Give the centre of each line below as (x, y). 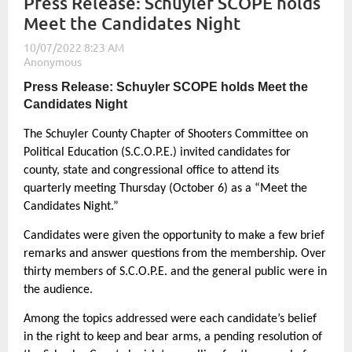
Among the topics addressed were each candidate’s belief (170, 319)
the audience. (58, 290)
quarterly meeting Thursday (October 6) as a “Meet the (165, 189)
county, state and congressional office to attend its (151, 170)
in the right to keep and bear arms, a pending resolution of (173, 337)
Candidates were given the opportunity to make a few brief (174, 236)
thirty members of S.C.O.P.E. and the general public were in (175, 272)
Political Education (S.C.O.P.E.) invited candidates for (157, 152)
